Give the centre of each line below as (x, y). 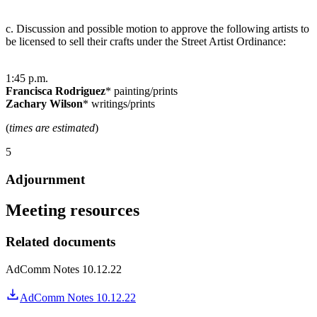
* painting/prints (142, 91)
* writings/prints (119, 103)
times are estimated (52, 127)
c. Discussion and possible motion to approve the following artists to (157, 28)
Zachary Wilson (44, 103)
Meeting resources (73, 211)
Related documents (60, 242)
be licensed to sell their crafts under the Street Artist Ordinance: (146, 41)
